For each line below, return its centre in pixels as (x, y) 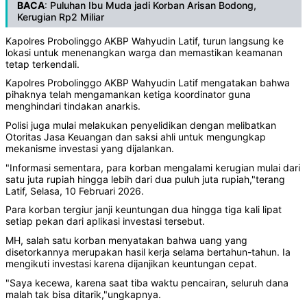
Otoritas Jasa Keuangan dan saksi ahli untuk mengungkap (136, 136)
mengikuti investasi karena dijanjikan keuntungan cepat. (131, 263)
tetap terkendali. (42, 64)
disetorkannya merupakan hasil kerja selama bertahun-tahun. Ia (148, 251)
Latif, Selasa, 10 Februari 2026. (75, 191)
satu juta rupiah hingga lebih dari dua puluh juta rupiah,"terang (145, 179)
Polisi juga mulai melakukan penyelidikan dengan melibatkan (141, 125)
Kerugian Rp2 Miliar (61, 16)
